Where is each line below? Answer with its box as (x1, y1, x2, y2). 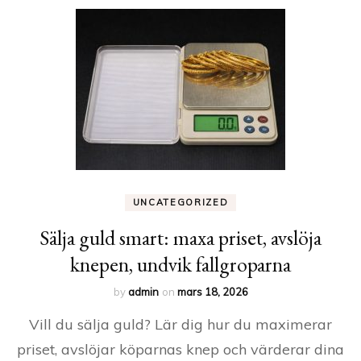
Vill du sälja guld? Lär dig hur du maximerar (29, 315, 332, 334)
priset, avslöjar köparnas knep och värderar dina (17, 340, 344, 359)
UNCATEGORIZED (132, 197, 229, 208)
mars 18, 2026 (176, 285, 248, 298)
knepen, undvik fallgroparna (70, 251, 291, 278)
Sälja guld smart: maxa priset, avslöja (39, 224, 322, 251)
